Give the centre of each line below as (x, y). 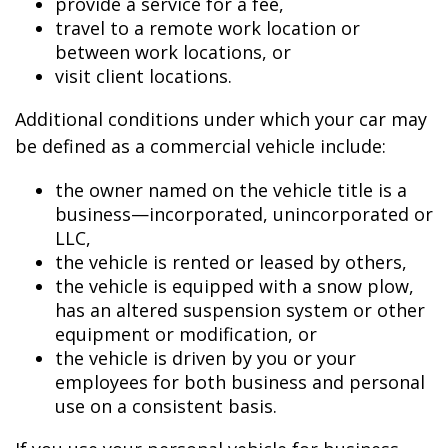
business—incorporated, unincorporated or (244, 214)
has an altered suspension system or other (240, 310)
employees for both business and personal (240, 382)
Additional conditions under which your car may (221, 119)
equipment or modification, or (186, 334)
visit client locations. (143, 76)
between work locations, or (173, 52)
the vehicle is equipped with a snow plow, (234, 286)
